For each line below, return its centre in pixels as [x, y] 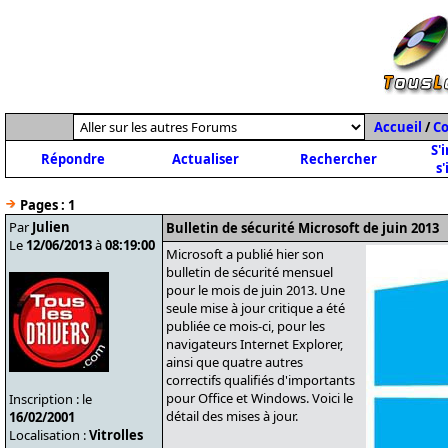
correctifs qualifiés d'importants [260, 380]
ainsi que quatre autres [234, 362]
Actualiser [205, 159]
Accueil [398, 127]
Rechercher [338, 159]
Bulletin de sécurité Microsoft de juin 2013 [302, 228]
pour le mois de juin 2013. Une [255, 290]
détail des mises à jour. [232, 416]
